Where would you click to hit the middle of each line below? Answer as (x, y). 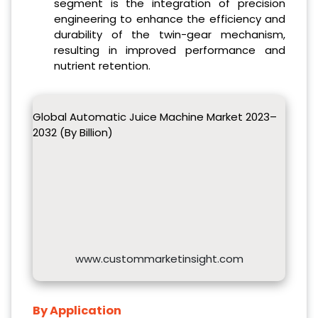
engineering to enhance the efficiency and (169, 18)
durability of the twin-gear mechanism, (169, 34)
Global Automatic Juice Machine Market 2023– (155, 116)
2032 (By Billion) (73, 132)
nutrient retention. (102, 65)
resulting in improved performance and (169, 50)
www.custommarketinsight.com (159, 258)
